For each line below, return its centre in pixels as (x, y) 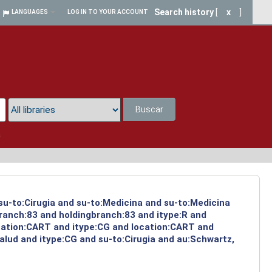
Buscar (150, 110)
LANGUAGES (30, 12)
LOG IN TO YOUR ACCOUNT (108, 12)
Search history (184, 12)
